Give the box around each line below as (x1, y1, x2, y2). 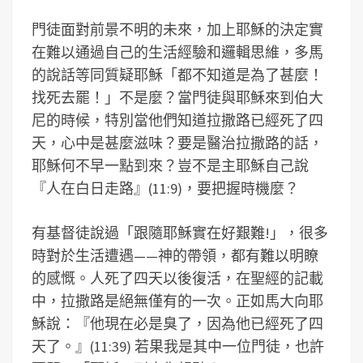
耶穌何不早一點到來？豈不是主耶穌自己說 (32, 156, 309, 175)
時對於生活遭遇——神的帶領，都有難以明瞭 (32, 246, 318, 265)
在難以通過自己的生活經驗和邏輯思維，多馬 (32, 43, 323, 62)
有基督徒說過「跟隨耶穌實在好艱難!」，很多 (32, 224, 328, 242)
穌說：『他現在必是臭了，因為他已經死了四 (32, 314, 323, 333)
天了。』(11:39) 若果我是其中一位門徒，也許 (32, 337, 324, 356)
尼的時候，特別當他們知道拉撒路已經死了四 (32, 111, 323, 130)
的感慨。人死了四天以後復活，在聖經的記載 (32, 269, 323, 288)
